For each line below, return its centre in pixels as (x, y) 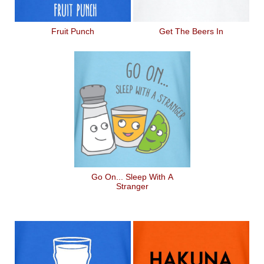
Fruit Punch (73, 31)
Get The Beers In (191, 31)
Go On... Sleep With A (132, 177)
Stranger (132, 186)
